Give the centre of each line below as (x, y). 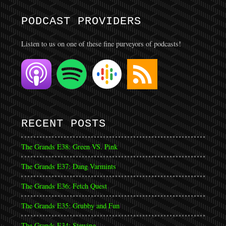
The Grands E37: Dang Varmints (68, 166)
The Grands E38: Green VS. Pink (69, 147)
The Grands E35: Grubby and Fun (70, 206)
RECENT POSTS (63, 124)
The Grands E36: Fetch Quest (64, 186)
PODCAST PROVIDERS (81, 21)
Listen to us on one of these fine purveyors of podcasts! (101, 44)
